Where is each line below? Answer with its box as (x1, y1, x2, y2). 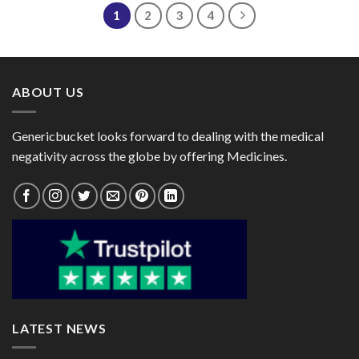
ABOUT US (12, 84, 84, 100)
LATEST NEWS (12, 320, 107, 336)
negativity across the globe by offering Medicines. (12, 147, 287, 163)
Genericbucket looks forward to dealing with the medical (12, 127, 324, 143)
